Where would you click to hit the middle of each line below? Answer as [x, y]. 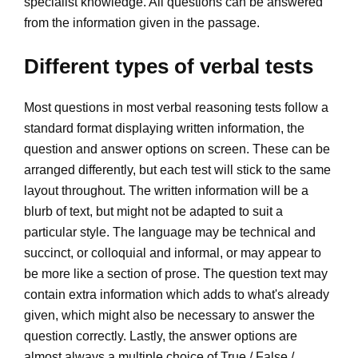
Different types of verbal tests [169, 66]
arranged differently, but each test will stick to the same [177, 170]
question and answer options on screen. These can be [177, 149]
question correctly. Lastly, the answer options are [161, 336]
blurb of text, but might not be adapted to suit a [153, 212]
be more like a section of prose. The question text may [176, 274]
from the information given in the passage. [142, 22]
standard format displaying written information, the [164, 129]
